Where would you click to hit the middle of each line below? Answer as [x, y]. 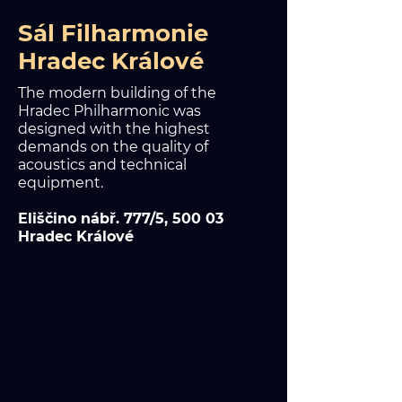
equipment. [61, 183]
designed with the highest [114, 129]
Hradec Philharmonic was [109, 111]
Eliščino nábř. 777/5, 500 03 [121, 218]
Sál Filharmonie [113, 33]
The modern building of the [117, 93]
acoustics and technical [102, 165]
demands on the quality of [113, 147]
